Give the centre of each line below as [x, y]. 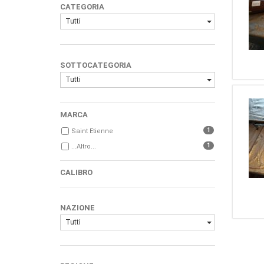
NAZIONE [77, 208]
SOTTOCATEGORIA [96, 65]
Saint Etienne [92, 131]
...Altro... [84, 146]
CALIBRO [76, 172]
